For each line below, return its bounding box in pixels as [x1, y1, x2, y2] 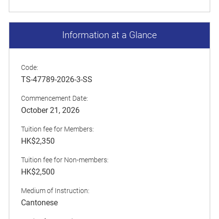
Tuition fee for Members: [21, 125, 94, 133]
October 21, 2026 [21, 105, 80, 115]
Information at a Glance [62, 29, 157, 41]
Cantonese [21, 197, 58, 207]
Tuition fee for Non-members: [21, 155, 109, 164]
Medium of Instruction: [21, 186, 89, 195]
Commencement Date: [21, 94, 88, 102]
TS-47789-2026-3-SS [21, 74, 92, 84]
